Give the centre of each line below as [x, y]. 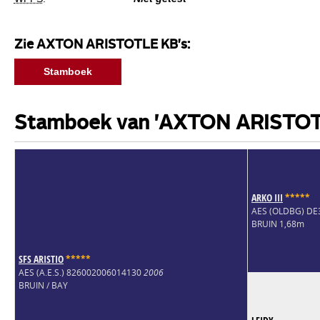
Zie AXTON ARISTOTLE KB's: [102, 45]
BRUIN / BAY [43, 285]
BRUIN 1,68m [277, 224]
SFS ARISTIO [41, 259]
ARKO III [267, 197]
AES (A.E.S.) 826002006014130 [81, 272]
